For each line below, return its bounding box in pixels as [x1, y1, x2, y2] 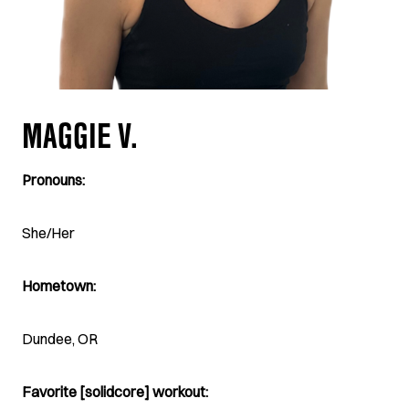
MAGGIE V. [22, 123, 138, 160]
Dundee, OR [22, 330, 98, 348]
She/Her [22, 224, 75, 242]
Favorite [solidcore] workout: [22, 383, 208, 401]
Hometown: [22, 277, 96, 295]
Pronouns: [22, 171, 85, 189]
